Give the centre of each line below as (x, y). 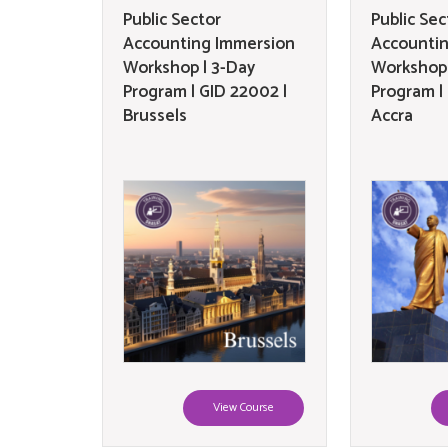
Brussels (155, 116)
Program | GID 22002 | (205, 92)
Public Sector (172, 20)
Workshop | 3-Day (189, 68)
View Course (243, 407)
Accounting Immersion (209, 44)
